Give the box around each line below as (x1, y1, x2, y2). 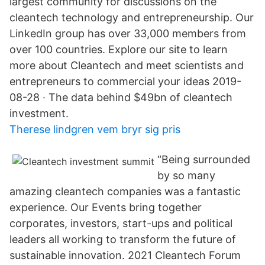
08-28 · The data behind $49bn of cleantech (9, 91, 232, 104)
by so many (157, 169, 215, 182)
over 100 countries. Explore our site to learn (9, 43, 228, 56)
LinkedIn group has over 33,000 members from (9, 27, 246, 40)
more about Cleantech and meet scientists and (9, 59, 244, 72)
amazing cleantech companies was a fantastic (9, 185, 241, 198)
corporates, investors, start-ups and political (9, 217, 232, 230)
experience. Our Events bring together (9, 201, 202, 214)
